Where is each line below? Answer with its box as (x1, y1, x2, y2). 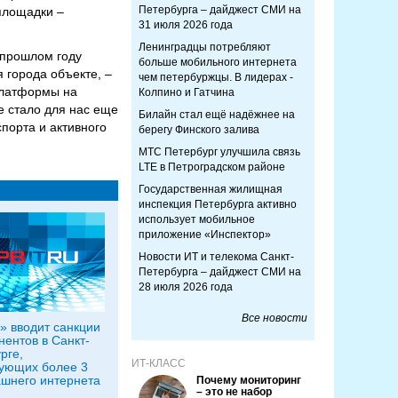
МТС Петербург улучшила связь (139, 146, 300, 158)
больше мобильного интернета (139, 56, 297, 68)
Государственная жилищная (139, 183, 283, 195)
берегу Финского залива (139, 123, 259, 136)
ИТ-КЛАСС (131, 357, 186, 370)
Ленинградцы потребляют (139, 41, 271, 53)
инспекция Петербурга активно (139, 198, 297, 211)
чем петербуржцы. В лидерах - (139, 71, 293, 84)
